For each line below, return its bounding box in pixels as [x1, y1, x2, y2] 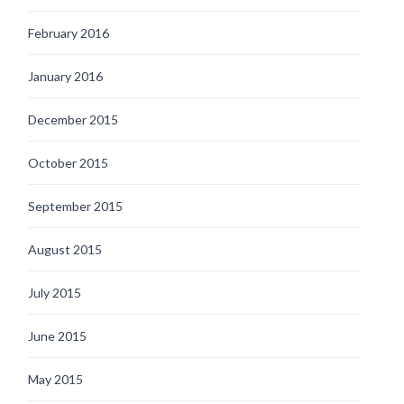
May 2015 [28, 371, 83, 387]
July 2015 [28, 284, 81, 300]
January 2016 [28, 68, 103, 84]
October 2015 [28, 154, 108, 170]
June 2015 [28, 327, 87, 344]
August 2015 [28, 241, 102, 257]
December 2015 [28, 111, 118, 127]
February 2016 [28, 24, 109, 41]
